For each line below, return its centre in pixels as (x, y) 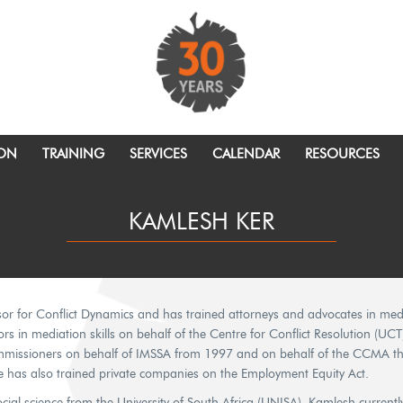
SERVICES (158, 154)
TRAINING (73, 154)
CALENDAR (246, 154)
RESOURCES (342, 154)
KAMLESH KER (201, 221)
